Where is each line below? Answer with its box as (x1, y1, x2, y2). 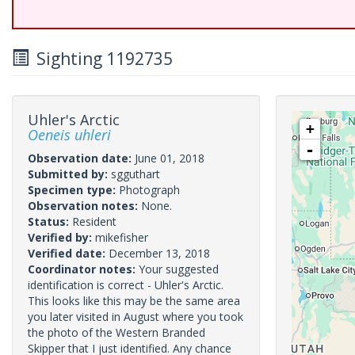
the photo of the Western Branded (28, 325, 205, 340)
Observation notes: (28, 198, 141, 213)
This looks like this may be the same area (28, 293, 240, 308)
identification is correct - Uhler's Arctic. (28, 277, 223, 292)
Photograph (119, 182, 180, 197)
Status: (28, 214, 72, 229)
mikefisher (95, 230, 148, 245)
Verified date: (28, 246, 109, 261)
